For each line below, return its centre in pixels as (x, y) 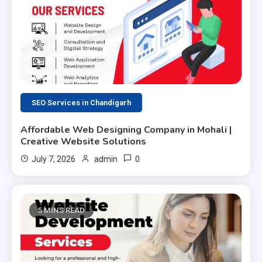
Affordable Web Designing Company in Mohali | (126, 130)
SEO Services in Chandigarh (82, 102)
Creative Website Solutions (84, 141)
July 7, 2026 (54, 159)
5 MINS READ (62, 210)
